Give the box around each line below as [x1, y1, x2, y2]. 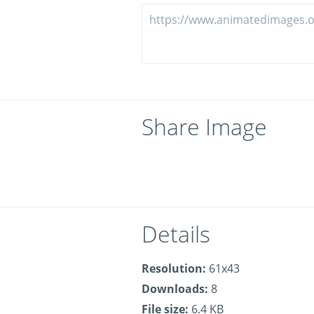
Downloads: [142, 281, 208, 296]
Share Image [142, 111, 267, 142]
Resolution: [142, 261, 206, 276]
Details [142, 219, 210, 249]
